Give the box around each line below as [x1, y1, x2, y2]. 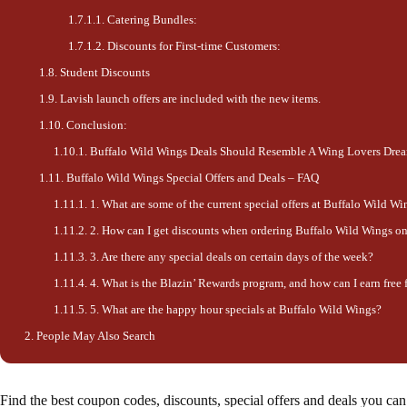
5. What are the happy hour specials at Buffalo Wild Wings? [90, 303, 382, 317]
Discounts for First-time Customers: [107, 40, 281, 54]
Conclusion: [66, 119, 127, 133]
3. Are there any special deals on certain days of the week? [90, 251, 373, 264]
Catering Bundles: [107, 14, 197, 27]
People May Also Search [36, 330, 155, 343]
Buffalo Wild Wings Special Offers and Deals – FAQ [66, 172, 319, 185]
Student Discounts [60, 66, 150, 80]
